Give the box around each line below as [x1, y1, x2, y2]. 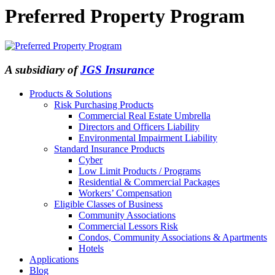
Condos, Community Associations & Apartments [79, 231, 267, 242]
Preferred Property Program [5, 5, 245, 27]
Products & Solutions [29, 88, 112, 99]
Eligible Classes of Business [54, 198, 163, 209]
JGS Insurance [80, 63, 154, 77]
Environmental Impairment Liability [79, 132, 217, 143]
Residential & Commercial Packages [79, 176, 220, 187]
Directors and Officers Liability [79, 121, 199, 132]
